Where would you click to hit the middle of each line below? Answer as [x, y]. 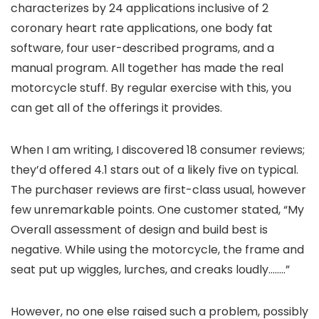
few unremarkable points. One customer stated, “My [157, 210]
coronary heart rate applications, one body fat [142, 28]
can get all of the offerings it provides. [116, 108]
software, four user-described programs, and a [142, 48]
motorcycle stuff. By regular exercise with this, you [151, 88]
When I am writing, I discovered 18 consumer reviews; [158, 150]
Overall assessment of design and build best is [139, 230]
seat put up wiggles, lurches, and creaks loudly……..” [150, 270]
